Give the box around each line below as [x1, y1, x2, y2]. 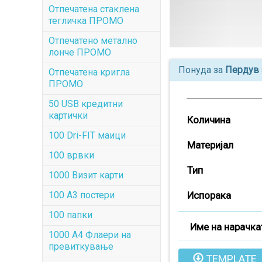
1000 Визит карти [49, 170, 123, 181]
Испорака [187, 189, 231, 202]
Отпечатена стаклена [49, 4, 139, 15]
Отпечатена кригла [49, 67, 130, 78]
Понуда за [178, 64, 225, 76]
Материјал [187, 139, 233, 151]
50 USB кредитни [49, 98, 123, 109]
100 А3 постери [49, 189, 115, 201]
